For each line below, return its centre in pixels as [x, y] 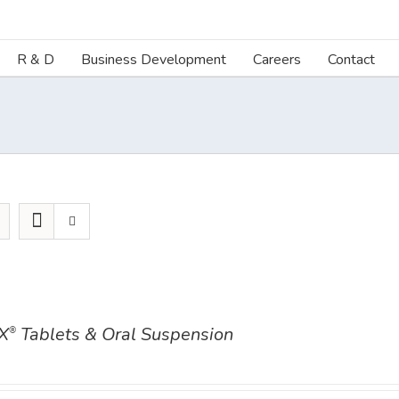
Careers [277, 59]
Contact [351, 59]
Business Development [154, 59]
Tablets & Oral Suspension [124, 334]
